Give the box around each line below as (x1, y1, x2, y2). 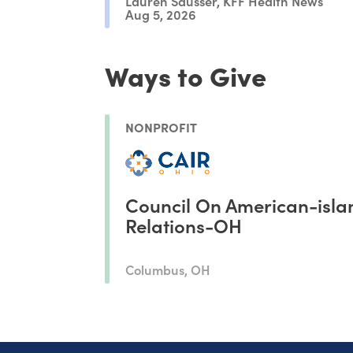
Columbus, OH (125, 259, 211, 278)
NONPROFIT (125, 117, 198, 136)
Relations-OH (125, 211, 243, 238)
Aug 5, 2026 (125, 5, 197, 24)
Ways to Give (105, 56, 267, 95)
